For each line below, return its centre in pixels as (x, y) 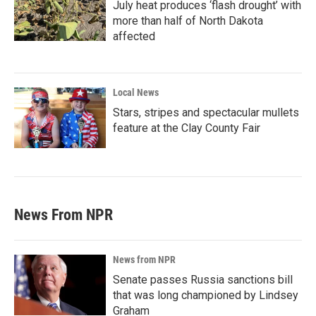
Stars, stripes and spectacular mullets (206, 113)
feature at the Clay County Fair (187, 128)
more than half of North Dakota (188, 21)
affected (134, 36)
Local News (136, 92)
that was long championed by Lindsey (206, 295)
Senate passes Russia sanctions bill (203, 280)
